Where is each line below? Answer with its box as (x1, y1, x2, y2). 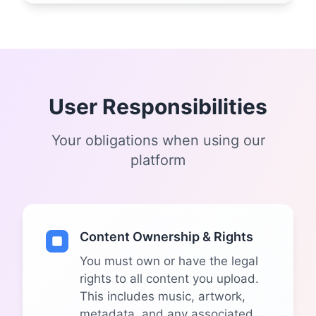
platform (130, 152, 186, 169)
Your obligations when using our (51, 132, 265, 149)
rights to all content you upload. (80, 272, 259, 286)
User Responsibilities (49, 94, 267, 119)
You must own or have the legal (80, 254, 258, 268)
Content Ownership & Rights (80, 229, 253, 244)
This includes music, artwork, (80, 289, 245, 303)
